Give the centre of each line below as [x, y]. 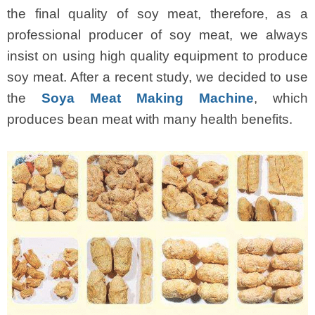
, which [281, 98]
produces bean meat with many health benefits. [150, 119]
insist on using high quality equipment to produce [157, 56]
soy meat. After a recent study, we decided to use [157, 77]
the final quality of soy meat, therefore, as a [157, 14]
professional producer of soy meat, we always [157, 35]
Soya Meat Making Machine [148, 98]
